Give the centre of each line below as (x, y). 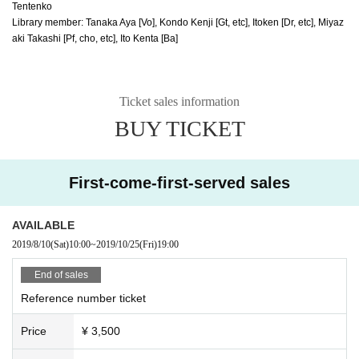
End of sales (61, 274)
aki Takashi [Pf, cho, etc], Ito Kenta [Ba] (95, 38)
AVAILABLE (43, 225)
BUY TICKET (179, 128)
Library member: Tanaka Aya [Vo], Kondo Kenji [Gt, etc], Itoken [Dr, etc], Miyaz (178, 22)
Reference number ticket (83, 298)
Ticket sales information (179, 101)
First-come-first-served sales (179, 182)
